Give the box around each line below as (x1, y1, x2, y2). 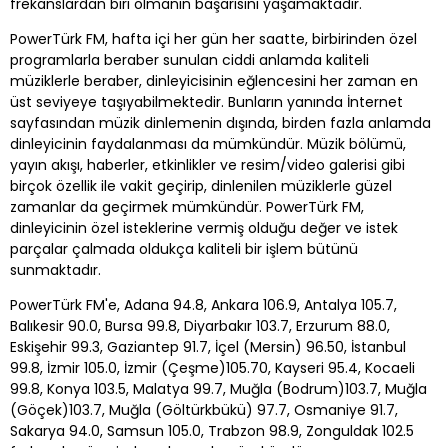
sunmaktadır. (10, 259, 101, 280)
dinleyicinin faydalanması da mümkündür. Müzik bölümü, (10, 133, 406, 154)
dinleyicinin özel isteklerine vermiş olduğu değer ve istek (10, 217, 398, 238)
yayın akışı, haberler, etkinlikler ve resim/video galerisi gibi (10, 154, 405, 175)
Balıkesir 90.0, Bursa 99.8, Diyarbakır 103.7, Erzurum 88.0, (10, 315, 390, 336)
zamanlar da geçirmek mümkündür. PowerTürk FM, (10, 196, 364, 217)
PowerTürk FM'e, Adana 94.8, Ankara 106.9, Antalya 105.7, (10, 294, 397, 315)
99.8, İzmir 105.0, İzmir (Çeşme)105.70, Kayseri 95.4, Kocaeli (10, 357, 415, 378)
